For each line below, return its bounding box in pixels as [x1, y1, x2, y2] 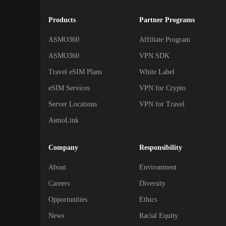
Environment [139, 163, 177, 171]
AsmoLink [48, 117, 79, 124]
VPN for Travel [139, 100, 185, 108]
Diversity [139, 180, 165, 187]
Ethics [139, 196, 157, 203]
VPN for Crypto [139, 84, 186, 92]
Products [48, 16, 76, 24]
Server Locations [48, 100, 97, 108]
